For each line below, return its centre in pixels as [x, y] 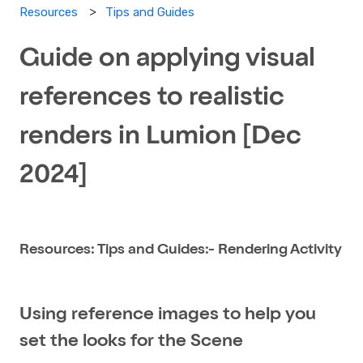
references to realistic [152, 99]
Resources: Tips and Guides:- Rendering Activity [181, 251]
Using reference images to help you [168, 315]
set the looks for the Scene [131, 342]
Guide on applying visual [167, 60]
